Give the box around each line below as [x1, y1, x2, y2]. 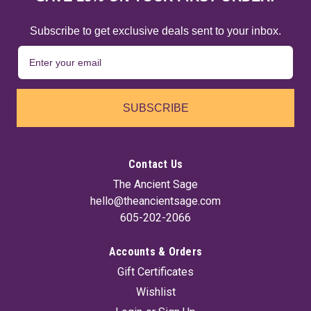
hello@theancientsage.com [90, 194, 221, 208]
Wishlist [135, 285, 176, 299]
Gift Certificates [117, 264, 194, 278]
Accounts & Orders [108, 244, 203, 258]
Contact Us [128, 157, 183, 171]
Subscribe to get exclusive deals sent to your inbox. [30, 24, 281, 37]
